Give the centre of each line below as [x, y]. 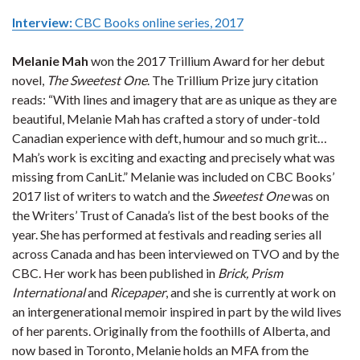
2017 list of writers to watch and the [112, 196]
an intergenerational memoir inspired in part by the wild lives [177, 311]
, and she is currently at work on [251, 292]
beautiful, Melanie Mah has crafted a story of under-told [166, 119]
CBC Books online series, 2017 [159, 22]
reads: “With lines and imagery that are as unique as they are [174, 99]
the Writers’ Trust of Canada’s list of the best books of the [170, 215]
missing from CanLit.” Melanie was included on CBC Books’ [173, 176]
